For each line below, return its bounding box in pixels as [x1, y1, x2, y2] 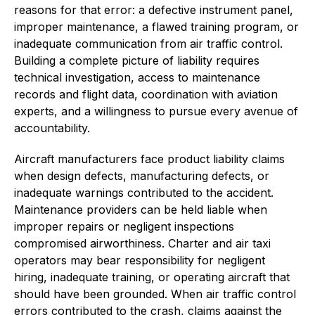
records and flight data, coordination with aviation [14, 86, 278, 101]
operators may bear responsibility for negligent [14, 252, 265, 267]
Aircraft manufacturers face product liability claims [14, 151, 285, 166]
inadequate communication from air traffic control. [14, 36, 283, 51]
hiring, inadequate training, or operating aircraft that [14, 269, 290, 284]
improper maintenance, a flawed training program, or [14, 19, 299, 34]
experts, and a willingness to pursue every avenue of [14, 103, 298, 118]
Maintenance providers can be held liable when [14, 202, 267, 217]
